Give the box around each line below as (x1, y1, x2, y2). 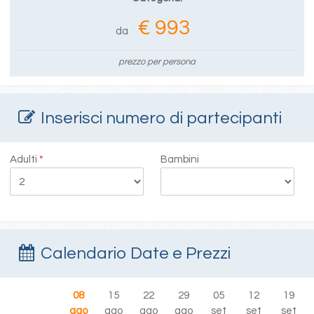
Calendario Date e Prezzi (37, 245, 231, 263)
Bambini (161, 153, 200, 165)
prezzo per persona (118, 56, 196, 67)
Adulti (10, 153, 40, 165)
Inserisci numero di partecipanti (37, 109, 282, 127)
